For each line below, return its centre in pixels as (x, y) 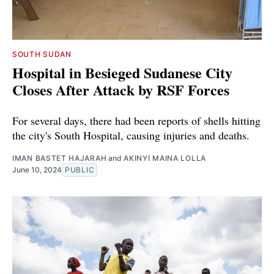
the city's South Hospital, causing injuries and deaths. (131, 135)
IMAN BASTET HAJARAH (60, 158)
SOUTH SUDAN (42, 54)
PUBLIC (80, 169)
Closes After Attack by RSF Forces (121, 89)
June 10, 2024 (37, 169)
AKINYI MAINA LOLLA (165, 158)
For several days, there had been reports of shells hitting (136, 120)
